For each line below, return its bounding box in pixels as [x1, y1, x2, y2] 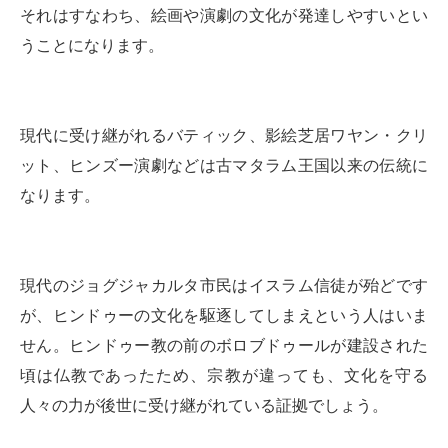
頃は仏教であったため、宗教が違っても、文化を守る [20, 367, 428, 384]
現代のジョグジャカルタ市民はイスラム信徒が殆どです [20, 277, 428, 294]
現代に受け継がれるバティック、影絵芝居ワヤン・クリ [20, 127, 428, 144]
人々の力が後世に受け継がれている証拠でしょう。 [20, 397, 388, 414]
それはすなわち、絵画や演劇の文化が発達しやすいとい [20, 7, 428, 24]
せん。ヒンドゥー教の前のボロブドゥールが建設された [20, 337, 428, 354]
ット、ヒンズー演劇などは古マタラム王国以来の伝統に [20, 157, 428, 174]
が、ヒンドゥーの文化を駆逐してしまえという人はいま [20, 307, 428, 324]
